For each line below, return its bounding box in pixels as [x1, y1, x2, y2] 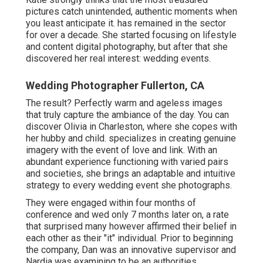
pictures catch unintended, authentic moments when [26, 5, 237, 17]
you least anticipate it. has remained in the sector [26, 17, 226, 29]
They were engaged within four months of [26, 197, 196, 208]
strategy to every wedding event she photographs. [26, 179, 232, 191]
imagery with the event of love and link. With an [26, 144, 217, 156]
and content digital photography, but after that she [26, 41, 228, 52]
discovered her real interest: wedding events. [26, 52, 211, 64]
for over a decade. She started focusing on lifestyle [26, 29, 237, 41]
